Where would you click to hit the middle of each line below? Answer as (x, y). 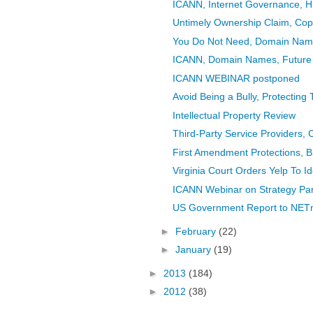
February (197, 231)
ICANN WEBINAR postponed (236, 78)
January (194, 250)
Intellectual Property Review (234, 115)
